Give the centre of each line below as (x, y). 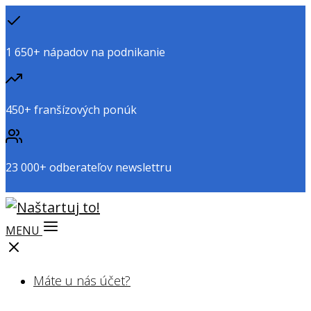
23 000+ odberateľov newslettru (89, 167)
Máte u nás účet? (82, 280)
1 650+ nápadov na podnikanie (85, 52)
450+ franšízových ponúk (71, 110)
